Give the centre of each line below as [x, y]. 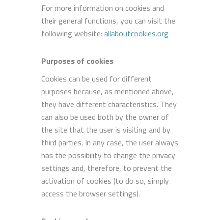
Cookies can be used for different [96, 78]
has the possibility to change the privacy [108, 155]
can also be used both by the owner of [105, 117]
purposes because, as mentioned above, [108, 91]
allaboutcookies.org [136, 33]
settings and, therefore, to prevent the [107, 168]
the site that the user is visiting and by [106, 129]
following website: [73, 33]
